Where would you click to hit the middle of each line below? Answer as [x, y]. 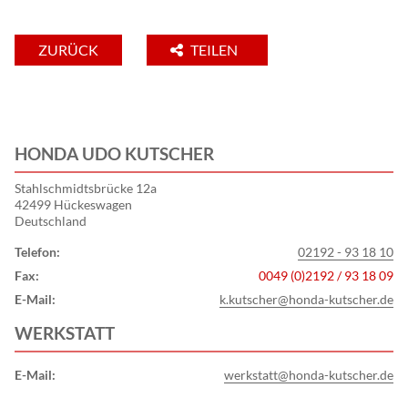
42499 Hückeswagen [73, 205]
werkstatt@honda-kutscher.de [309, 375]
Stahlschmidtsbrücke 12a [86, 189]
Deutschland [51, 221]
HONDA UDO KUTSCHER [114, 154]
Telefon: [37, 252]
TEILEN [215, 50]
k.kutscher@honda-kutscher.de [306, 300]
